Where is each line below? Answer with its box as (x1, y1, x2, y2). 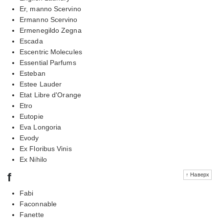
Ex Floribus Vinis (20, 144, 72, 153)
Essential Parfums (20, 58, 76, 66)
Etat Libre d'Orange (20, 90, 81, 99)
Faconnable (20, 199, 57, 208)
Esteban (20, 69, 45, 77)
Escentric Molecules (20, 47, 82, 56)
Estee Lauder (20, 80, 62, 88)
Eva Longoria (20, 123, 62, 131)
